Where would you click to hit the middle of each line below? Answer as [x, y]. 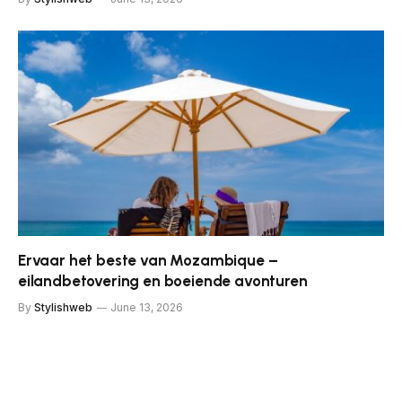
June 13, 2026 [147, 308]
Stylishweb [63, 308]
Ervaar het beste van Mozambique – [148, 261]
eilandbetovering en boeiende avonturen [163, 281]
